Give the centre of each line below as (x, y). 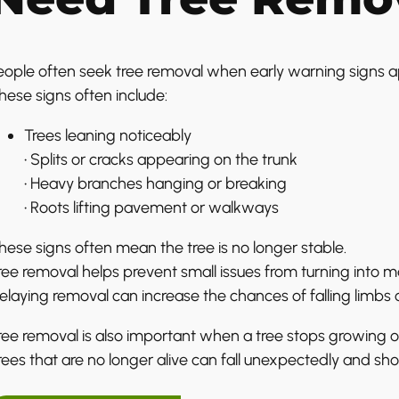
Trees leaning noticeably (107, 135)
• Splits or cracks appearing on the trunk (160, 159)
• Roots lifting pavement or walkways (151, 207)
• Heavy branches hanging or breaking (155, 183)
